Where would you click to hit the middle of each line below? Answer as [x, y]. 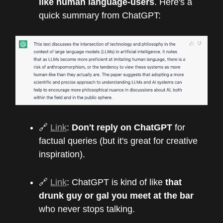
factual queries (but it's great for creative [118, 141]
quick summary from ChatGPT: [100, 15]
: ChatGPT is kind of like [116, 182]
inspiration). [62, 155]
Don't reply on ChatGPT [122, 128]
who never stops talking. [87, 209]
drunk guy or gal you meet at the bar [116, 196]
